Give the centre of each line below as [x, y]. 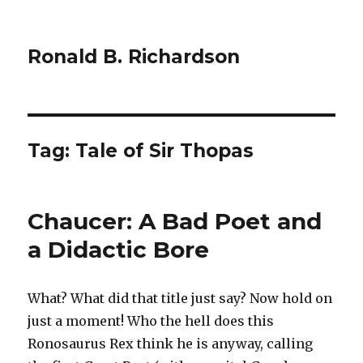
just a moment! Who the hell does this [151, 321]
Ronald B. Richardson [134, 57]
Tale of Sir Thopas [165, 151]
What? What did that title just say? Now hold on [180, 298]
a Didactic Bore [119, 250]
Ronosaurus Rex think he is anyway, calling [171, 344]
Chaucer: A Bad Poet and [175, 221]
